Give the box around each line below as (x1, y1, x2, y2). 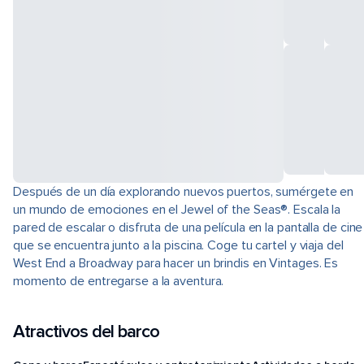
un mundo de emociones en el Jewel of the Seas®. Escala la (13, 201, 341, 218)
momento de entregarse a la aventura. (13, 273, 224, 289)
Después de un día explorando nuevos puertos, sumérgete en (13, 184, 354, 200)
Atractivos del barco (13, 321, 159, 343)
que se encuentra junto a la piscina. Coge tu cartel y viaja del (13, 237, 344, 253)
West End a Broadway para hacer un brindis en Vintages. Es (13, 255, 339, 271)
